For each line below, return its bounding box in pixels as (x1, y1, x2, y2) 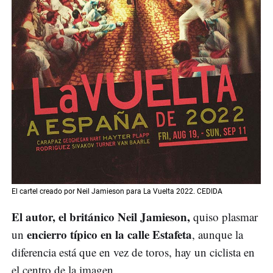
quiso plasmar (190, 209, 258, 225)
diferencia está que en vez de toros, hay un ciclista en (12, 244, 255, 260)
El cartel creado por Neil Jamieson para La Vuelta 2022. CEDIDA (12, 187, 222, 196)
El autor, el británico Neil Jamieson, (12, 208, 190, 225)
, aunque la (192, 227, 243, 243)
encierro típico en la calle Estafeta (24, 226, 192, 243)
